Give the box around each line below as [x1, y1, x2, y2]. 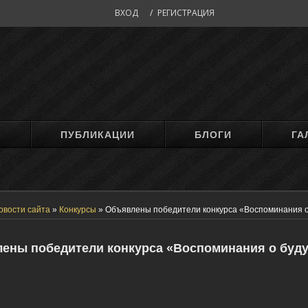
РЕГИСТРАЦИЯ [157, 7, 214, 19]
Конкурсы [59, 205, 96, 214]
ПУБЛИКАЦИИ [60, 129, 135, 140]
